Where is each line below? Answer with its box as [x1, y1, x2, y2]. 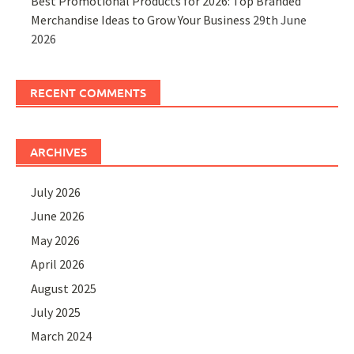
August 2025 [31, 280, 97, 296]
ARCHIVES [30, 143, 87, 160]
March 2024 [31, 328, 92, 345]
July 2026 [31, 183, 81, 200]
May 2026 [31, 232, 81, 248]
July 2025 [31, 303, 81, 320]
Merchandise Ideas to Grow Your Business [31, 11, 251, 28]
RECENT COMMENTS [30, 84, 146, 100]
